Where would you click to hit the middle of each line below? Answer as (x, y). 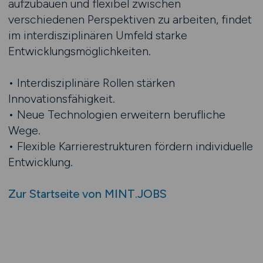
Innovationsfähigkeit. (61, 99)
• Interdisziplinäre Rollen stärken (91, 83)
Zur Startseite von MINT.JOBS (87, 194)
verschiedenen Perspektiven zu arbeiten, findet (130, 19)
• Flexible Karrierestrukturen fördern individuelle (130, 146)
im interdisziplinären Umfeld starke (97, 35)
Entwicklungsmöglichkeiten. (79, 51)
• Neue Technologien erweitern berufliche (117, 114)
